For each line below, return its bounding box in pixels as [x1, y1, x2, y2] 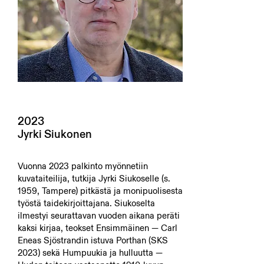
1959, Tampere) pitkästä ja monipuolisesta [18, 185, 183, 196]
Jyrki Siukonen [18, 127, 92, 141]
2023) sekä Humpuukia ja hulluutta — [18, 247, 163, 258]
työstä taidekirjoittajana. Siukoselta [18, 197, 155, 209]
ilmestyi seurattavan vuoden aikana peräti [18, 210, 180, 221]
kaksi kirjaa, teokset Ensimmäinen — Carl [18, 222, 177, 233]
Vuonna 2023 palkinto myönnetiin [18, 160, 148, 171]
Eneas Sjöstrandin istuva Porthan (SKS [18, 235, 168, 246]
